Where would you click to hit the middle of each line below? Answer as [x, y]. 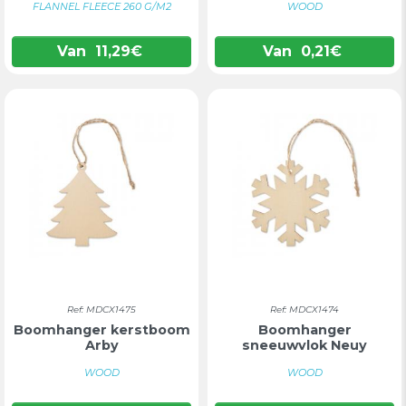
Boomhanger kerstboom [101, 330]
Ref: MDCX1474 [304, 309]
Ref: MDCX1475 [101, 309]
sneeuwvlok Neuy [304, 345]
